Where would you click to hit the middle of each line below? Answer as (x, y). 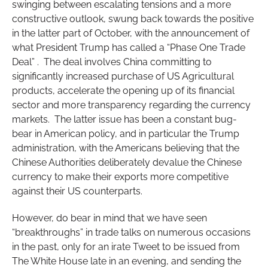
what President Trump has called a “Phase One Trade (128, 48)
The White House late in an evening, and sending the (126, 261)
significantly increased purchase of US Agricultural (123, 77)
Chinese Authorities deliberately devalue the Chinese (127, 163)
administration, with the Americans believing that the (125, 148)
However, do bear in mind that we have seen (109, 218)
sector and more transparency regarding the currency (131, 105)
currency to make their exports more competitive (120, 177)
